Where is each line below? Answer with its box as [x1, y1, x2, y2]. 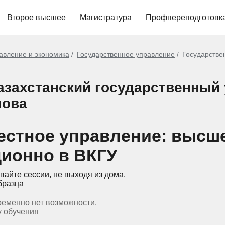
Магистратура [80, 13, 132, 22]
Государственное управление [77, 50, 175, 58]
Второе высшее [7, 13, 66, 22]
